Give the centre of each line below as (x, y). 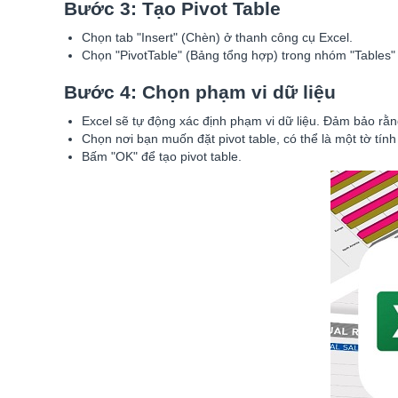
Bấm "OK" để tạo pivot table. (162, 156)
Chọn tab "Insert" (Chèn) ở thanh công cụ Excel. (217, 37)
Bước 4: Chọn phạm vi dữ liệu (200, 92)
